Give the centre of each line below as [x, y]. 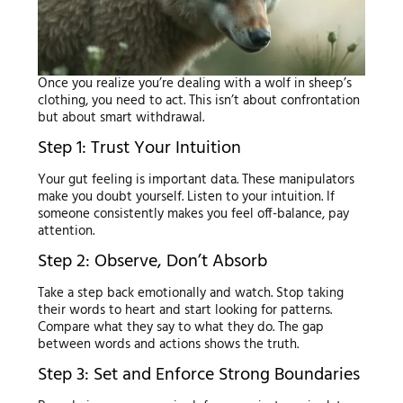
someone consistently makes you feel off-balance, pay [193, 215]
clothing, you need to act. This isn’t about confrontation [198, 101]
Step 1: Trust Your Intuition [139, 149]
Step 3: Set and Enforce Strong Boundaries [198, 376]
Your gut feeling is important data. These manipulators [196, 180]
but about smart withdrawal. [121, 118]
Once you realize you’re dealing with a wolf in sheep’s [194, 84]
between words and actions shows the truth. [168, 345]
